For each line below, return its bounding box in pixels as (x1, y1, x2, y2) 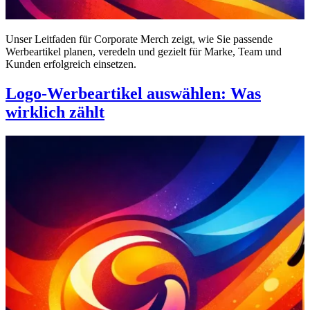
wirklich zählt (6, 103, 104, 122)
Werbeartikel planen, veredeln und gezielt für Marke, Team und (6, 46, 282, 58)
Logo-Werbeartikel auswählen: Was (6, 84, 261, 103)
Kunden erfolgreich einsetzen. (6, 58, 136, 71)
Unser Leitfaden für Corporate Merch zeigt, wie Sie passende (6, 33, 273, 46)
